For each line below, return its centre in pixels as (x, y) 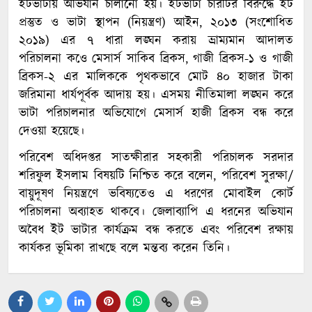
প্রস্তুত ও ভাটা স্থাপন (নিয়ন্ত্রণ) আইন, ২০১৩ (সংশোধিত (156, 23)
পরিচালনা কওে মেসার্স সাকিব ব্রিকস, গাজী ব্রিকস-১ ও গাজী (156, 59)
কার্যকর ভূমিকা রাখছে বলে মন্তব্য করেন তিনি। (124, 248)
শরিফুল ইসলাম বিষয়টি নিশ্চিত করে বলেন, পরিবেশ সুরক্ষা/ (156, 176)
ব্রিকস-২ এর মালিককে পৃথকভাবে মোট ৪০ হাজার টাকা (156, 77)
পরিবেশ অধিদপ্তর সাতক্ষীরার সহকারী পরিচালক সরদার (156, 158)
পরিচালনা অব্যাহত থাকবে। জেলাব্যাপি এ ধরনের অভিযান (156, 212)
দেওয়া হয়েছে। (52, 131)
